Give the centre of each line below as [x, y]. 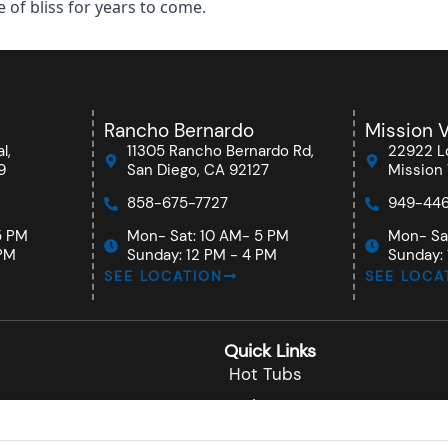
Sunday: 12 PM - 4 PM [201, 255]
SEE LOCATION [164, 276]
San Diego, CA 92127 [197, 170]
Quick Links [270, 351]
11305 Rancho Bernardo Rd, [220, 151]
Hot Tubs [265, 374]
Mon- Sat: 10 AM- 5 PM [207, 236]
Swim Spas [272, 406]
